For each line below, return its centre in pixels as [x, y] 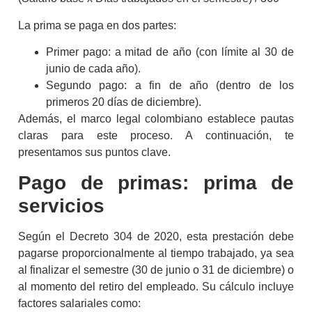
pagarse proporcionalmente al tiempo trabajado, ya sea [156, 253]
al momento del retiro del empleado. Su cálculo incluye [156, 286]
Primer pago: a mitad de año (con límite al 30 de [170, 52]
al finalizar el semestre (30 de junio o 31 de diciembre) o [156, 270]
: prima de [238, 182]
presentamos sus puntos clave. [94, 153]
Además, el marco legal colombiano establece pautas [156, 119]
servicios [61, 205]
